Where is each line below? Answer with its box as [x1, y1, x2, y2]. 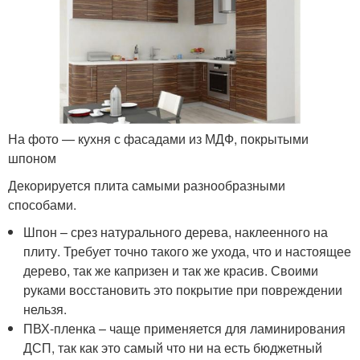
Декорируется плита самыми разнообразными [8, 176, 285, 195]
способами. [8, 195, 76, 215]
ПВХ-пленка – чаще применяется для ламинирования [23, 319, 346, 338]
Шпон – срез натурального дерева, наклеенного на [23, 223, 329, 242]
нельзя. [23, 300, 67, 319]
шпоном [8, 149, 56, 168]
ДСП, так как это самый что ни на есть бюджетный [23, 338, 323, 358]
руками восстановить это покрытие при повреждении [23, 280, 343, 300]
